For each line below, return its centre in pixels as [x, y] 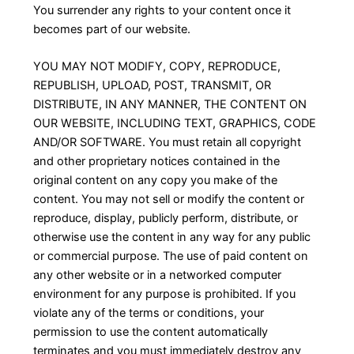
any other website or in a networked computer [157, 275]
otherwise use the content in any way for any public [171, 237]
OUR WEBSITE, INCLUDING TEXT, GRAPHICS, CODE [174, 123]
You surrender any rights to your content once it [162, 10]
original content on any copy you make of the [155, 180]
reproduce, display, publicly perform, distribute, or [165, 218]
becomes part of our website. [111, 29]
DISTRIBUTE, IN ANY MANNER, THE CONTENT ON [169, 104]
